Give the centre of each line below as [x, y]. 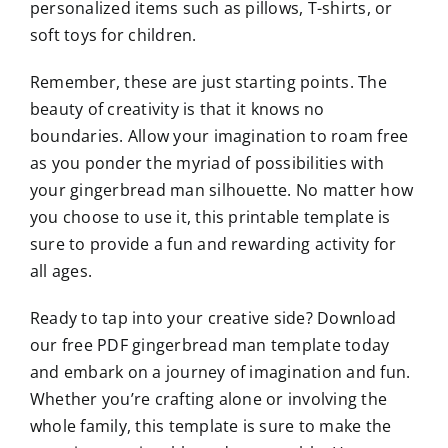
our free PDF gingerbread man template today [209, 344]
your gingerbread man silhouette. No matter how [221, 189]
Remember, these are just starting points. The [208, 81]
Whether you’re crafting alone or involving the [208, 398]
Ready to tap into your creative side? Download [213, 317]
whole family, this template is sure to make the [210, 425]
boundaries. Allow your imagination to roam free [219, 135]
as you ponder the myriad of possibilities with [207, 162]
